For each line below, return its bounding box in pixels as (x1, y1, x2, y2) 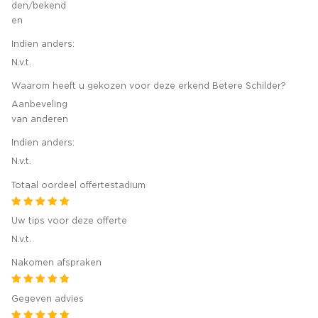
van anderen (11, 115, 68, 124)
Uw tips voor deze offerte (11, 216, 127, 225)
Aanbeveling (11, 100, 67, 109)
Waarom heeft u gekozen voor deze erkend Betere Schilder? (11, 82, 286, 90)
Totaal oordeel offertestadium (11, 180, 146, 190)
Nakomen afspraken (11, 258, 102, 268)
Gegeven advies (11, 294, 84, 303)
